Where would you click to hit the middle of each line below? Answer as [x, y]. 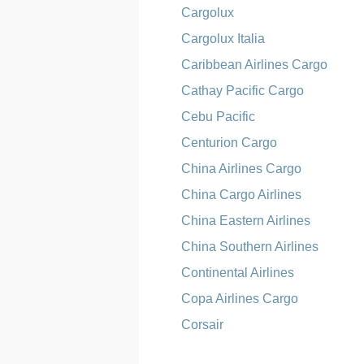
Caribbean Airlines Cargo [255, 65]
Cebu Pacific [219, 117]
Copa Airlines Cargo [240, 299]
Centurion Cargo [230, 143]
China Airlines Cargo [242, 169]
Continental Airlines [238, 273]
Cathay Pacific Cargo [243, 91]
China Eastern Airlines [246, 221]
